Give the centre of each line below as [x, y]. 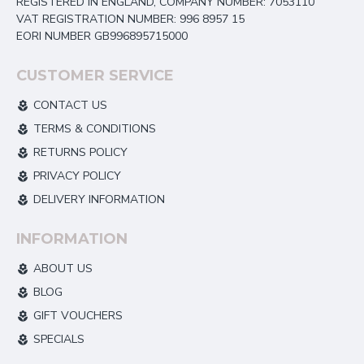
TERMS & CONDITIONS [95, 129]
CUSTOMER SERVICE [95, 76]
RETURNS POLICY [80, 152]
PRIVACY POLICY [77, 176]
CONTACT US [70, 105]
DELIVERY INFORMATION [99, 199]
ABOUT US [63, 269]
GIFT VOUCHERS [78, 316]
